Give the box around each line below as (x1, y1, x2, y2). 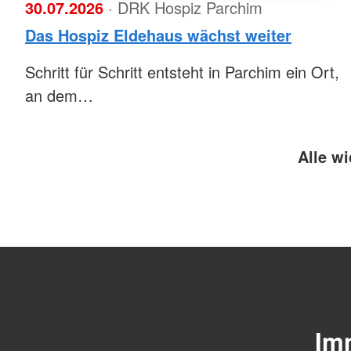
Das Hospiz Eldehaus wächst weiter (25, 23, 291, 46)
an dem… (25, 83, 93, 107)
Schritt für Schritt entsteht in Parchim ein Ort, (25, 60, 339, 83)
